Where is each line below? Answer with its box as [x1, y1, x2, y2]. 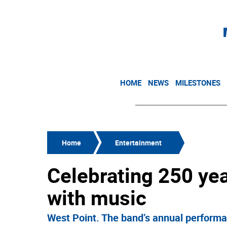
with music [47, 184, 146, 211]
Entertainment [115, 138, 162, 147]
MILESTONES [175, 78, 220, 88]
